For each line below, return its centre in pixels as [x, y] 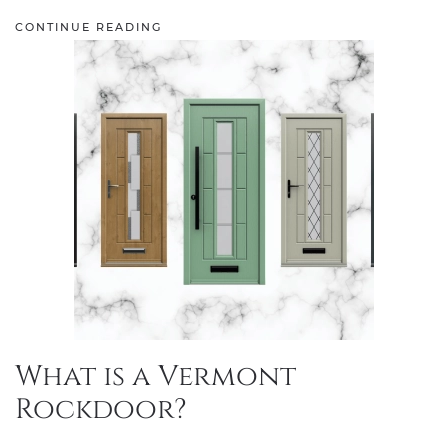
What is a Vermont [155, 376]
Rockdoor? [101, 409]
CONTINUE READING [88, 27]
